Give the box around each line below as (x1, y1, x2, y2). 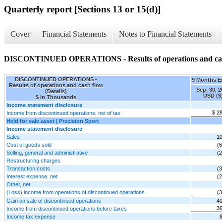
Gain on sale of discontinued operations (6, 198, 101, 204)
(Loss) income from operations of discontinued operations (6, 189, 145, 196)
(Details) (45, 88, 67, 95)
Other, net (6, 181, 30, 188)
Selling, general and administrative (6, 150, 88, 156)
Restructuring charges (6, 158, 60, 164)
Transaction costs (6, 166, 50, 172)
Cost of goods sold (6, 142, 52, 148)
